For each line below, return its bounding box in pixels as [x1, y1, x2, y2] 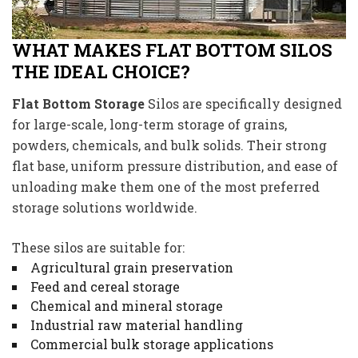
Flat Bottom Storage [12, 95, 145, 113]
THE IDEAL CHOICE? [12, 60, 190, 84]
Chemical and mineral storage [30, 297, 223, 315]
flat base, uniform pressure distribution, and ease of [12, 157, 338, 175]
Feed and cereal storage [30, 278, 180, 296]
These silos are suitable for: [12, 239, 185, 257]
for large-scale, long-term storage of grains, [12, 116, 287, 133]
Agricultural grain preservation [30, 259, 233, 276]
